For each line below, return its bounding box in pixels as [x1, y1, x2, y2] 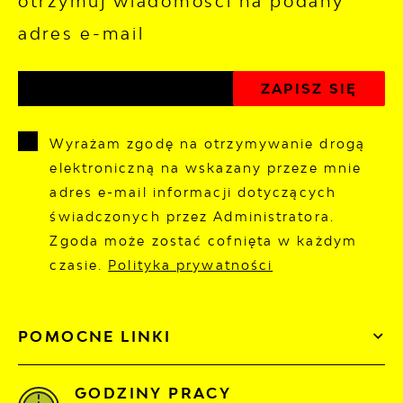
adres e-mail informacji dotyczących [49, 184, 336, 200]
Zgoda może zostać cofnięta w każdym [49, 232, 357, 248]
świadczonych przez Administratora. [49, 208, 335, 224]
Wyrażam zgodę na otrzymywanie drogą [49, 135, 365, 151]
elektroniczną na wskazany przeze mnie [49, 159, 363, 175]
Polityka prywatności [108, 256, 273, 273]
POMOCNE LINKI [18, 327, 172, 345]
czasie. [49, 256, 109, 273]
